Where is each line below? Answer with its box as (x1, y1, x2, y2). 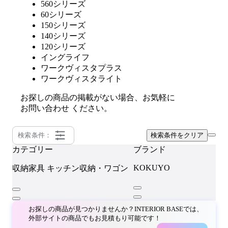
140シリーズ (41, 32, 85, 40)
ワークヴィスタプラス (41, 64, 122, 72)
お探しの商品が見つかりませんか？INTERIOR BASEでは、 (28, 205, 203, 213)
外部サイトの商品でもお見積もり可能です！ (28, 214, 161, 222)
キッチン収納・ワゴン (47, 164, 128, 173)
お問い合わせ (20, 104, 69, 112)
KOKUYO (133, 163, 170, 172)
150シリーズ (41, 21, 85, 30)
